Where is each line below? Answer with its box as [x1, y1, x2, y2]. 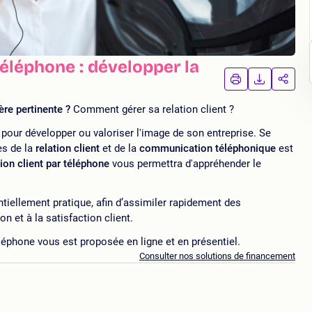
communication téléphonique [139, 142, 276, 155]
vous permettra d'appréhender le [112, 157, 261, 171]
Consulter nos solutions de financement [139, 251, 295, 262]
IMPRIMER [240, 77, 295, 91]
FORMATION [235, 98, 300, 111]
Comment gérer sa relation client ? [70, 103, 234, 116]
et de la [102, 142, 139, 155]
